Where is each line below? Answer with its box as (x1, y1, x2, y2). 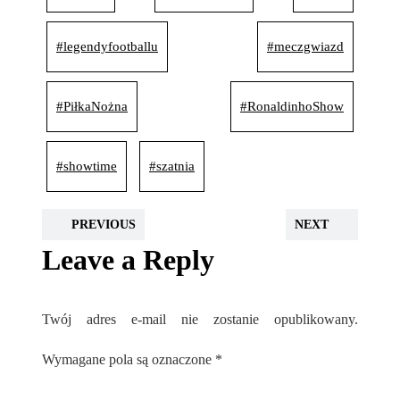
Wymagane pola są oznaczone (42, 352, 215, 368)
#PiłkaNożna (56, 99, 128, 114)
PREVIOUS (67, 218, 136, 232)
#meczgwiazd (267, 39, 344, 54)
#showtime (56, 159, 117, 174)
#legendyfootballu (56, 39, 158, 54)
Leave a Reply (42, 244, 214, 277)
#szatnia (149, 159, 195, 174)
